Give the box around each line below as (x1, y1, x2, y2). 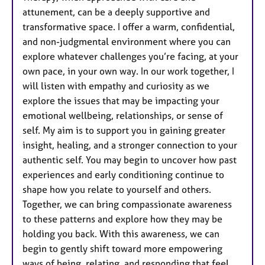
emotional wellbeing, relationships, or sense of (22, 109, 223, 122)
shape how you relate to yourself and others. (22, 183, 211, 196)
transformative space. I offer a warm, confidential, (22, 21, 235, 33)
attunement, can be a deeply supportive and (22, 6, 210, 18)
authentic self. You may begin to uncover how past (22, 154, 237, 166)
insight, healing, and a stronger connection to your (22, 139, 237, 151)
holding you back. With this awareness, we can (22, 228, 219, 240)
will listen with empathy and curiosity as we (22, 80, 209, 92)
